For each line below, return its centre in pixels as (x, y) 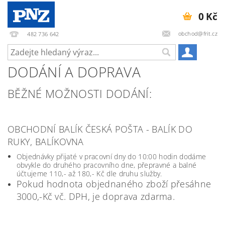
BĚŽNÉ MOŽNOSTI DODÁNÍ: (80, 93)
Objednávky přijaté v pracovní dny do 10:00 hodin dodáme (111, 156)
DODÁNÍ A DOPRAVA (74, 72)
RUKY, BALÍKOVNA (46, 142)
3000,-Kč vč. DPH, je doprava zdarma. (96, 196)
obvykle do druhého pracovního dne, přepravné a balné (106, 165)
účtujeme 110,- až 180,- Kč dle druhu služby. (89, 174)
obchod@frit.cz (198, 33)
